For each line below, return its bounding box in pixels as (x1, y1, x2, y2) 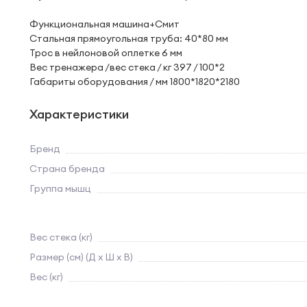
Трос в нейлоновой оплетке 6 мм (29, 47, 182, 59)
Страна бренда (29, 162, 105, 175)
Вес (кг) (29, 271, 63, 283)
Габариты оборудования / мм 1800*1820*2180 (29, 75, 240, 88)
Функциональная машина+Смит (29, 18, 180, 30)
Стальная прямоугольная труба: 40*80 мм (29, 32, 228, 45)
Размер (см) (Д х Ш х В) (29, 251, 133, 263)
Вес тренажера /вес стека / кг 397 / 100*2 (29, 61, 225, 73)
